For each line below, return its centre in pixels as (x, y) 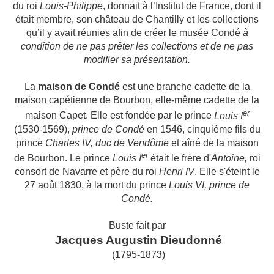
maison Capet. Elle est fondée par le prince (119, 116)
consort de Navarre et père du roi (87, 171)
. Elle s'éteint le (227, 171)
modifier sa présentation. (137, 60)
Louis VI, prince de (209, 185)
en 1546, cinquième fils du (202, 129)
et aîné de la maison (213, 143)
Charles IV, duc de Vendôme (107, 143)
